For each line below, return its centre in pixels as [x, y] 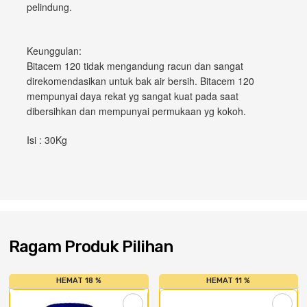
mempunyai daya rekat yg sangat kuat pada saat [133, 96]
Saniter [109, 50]
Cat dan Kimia [124, 13]
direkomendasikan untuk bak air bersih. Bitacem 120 [140, 81]
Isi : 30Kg [47, 140]
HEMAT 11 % [229, 281]
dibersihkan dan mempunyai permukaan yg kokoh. [136, 111]
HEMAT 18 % [78, 281]
